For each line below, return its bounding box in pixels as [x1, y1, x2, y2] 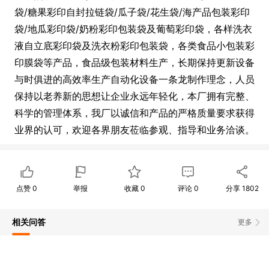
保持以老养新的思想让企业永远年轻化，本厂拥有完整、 [14, 90, 255, 102]
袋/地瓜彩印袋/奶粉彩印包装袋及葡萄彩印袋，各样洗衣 [14, 23, 252, 35]
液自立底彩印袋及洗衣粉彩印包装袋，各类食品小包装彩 [14, 40, 255, 52]
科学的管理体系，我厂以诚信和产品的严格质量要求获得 [14, 107, 255, 119]
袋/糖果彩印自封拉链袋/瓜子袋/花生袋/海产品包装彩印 [14, 6, 250, 18]
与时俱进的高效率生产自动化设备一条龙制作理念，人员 [14, 73, 255, 85]
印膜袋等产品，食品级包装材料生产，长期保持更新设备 [14, 56, 255, 68]
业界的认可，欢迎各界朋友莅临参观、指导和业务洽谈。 [14, 124, 255, 136]
